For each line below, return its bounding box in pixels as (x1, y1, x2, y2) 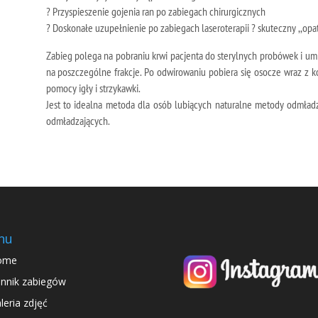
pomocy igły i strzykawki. (45, 81, 141, 95)
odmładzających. (45, 114, 110, 128)
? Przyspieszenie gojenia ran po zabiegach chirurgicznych (45, 4, 265, 18)
